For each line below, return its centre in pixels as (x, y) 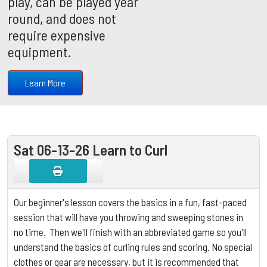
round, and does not (62, 18)
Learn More (45, 82)
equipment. (39, 51)
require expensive (57, 35)
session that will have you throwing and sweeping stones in (128, 217)
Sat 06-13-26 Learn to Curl (91, 149)
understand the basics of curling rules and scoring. (112, 246)
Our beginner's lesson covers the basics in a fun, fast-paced (130, 202)
